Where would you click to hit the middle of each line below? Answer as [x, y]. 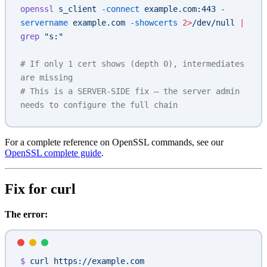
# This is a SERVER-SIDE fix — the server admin [130, 91]
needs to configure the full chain [99, 105]
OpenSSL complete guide [53, 153]
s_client [75, 9]
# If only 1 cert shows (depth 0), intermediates [132, 64]
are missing [46, 78]
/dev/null [213, 23]
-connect [118, 9]
